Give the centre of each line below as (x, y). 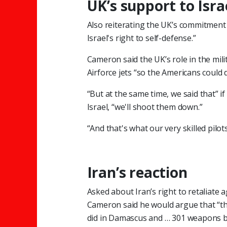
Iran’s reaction (137, 172)
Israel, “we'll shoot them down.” (145, 107)
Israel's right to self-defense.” (141, 38)
